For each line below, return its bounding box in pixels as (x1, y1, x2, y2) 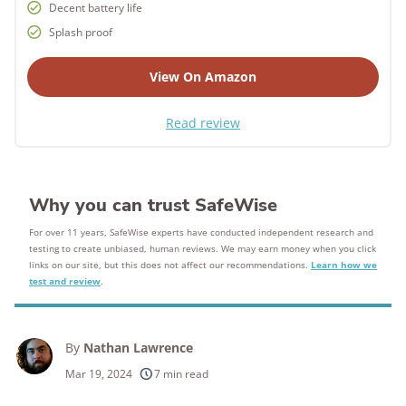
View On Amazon (150, 68, 256, 85)
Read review (166, 114, 240, 131)
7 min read (154, 366, 208, 382)
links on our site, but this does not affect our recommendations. (29, 258, 311, 271)
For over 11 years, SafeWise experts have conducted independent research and (29, 226, 373, 238)
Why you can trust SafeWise (29, 193, 277, 217)
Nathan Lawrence (83, 339, 193, 356)
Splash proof (49, 24, 112, 40)
